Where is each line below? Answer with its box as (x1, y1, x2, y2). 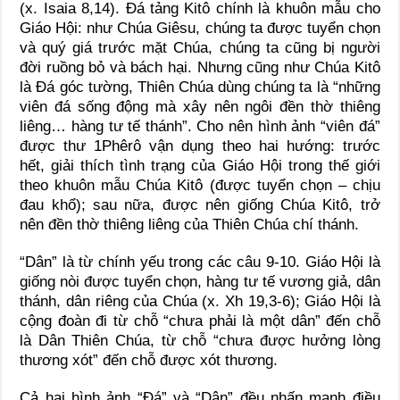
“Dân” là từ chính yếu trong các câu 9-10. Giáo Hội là (20, 253, 380, 271)
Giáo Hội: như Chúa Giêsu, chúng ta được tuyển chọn (20, 19, 380, 37)
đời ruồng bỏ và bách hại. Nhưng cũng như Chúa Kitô (20, 58, 380, 76)
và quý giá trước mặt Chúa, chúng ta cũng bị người (20, 38, 380, 56)
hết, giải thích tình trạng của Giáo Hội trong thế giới (20, 156, 380, 174)
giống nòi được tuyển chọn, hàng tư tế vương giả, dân (20, 272, 380, 290)
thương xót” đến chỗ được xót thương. (20, 351, 279, 369)
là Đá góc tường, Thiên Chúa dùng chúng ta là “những (20, 78, 380, 96)
